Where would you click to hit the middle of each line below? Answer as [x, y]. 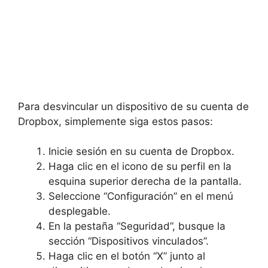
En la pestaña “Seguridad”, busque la [137, 226]
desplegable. [80, 211]
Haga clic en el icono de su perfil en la [140, 166]
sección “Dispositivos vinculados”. [129, 241]
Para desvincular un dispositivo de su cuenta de [133, 106]
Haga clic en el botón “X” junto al [127, 256]
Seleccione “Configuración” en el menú [141, 196]
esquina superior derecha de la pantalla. [145, 181]
